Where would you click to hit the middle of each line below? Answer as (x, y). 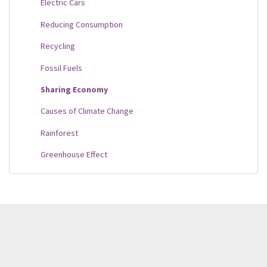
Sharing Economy (74, 89)
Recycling (58, 46)
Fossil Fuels (61, 68)
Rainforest (59, 133)
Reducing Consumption (82, 24)
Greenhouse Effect (74, 155)
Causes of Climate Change (87, 111)
